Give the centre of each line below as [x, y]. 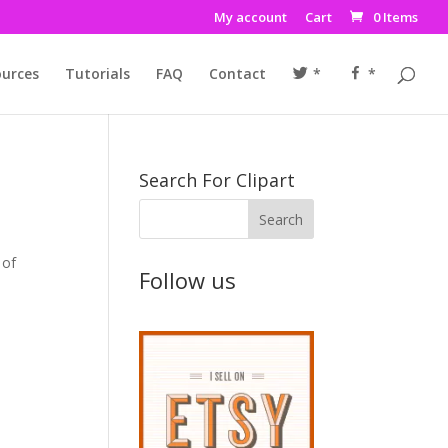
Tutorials [97, 73]
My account [250, 16]
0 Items [395, 16]
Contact [237, 73]
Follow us [188, 280]
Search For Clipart [217, 180]
